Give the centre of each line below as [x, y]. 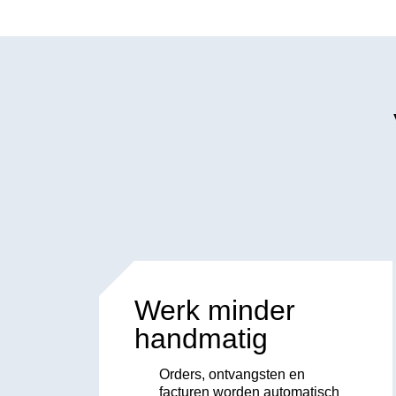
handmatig [201, 338]
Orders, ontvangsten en [232, 374]
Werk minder [215, 310]
